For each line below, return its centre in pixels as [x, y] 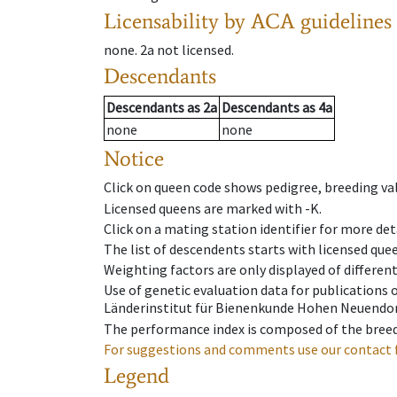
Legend [136, 375]
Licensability [161, 21]
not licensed [194, 50]
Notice [134, 159]
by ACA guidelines [308, 21]
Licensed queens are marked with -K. [213, 208]
